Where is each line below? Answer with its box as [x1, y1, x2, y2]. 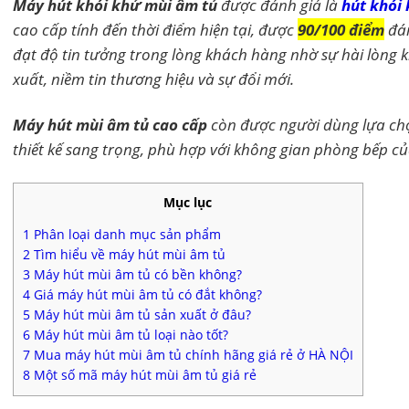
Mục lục [163, 193, 213, 211]
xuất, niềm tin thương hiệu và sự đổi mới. [12, 68, 294, 90]
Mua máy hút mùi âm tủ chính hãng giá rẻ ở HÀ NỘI [29, 346, 353, 364]
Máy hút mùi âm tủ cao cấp [12, 112, 207, 135]
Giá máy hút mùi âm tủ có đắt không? [29, 286, 262, 304]
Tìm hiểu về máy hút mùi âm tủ [29, 246, 225, 264]
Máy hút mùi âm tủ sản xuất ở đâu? [29, 306, 251, 324]
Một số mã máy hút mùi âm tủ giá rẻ [29, 366, 257, 384]
